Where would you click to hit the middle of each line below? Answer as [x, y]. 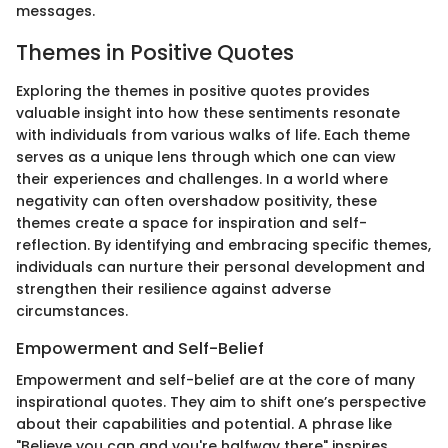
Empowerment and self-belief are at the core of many [215, 379]
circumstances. [72, 310]
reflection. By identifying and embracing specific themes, [223, 244]
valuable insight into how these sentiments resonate [208, 112]
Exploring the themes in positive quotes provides [193, 90]
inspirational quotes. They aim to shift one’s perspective [221, 401]
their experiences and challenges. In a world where [202, 178]
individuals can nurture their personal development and [220, 266]
